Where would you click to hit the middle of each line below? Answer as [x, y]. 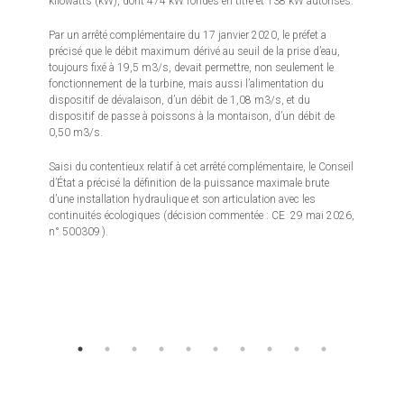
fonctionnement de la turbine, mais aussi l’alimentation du [187, 84]
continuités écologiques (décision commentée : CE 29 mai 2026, [202, 216]
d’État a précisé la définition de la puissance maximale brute [189, 184]
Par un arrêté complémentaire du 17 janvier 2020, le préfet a [188, 36]
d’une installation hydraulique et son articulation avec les [183, 200]
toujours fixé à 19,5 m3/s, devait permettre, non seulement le [192, 68]
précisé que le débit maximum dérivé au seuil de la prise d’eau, [195, 52]
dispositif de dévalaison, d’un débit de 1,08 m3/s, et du [180, 101]
